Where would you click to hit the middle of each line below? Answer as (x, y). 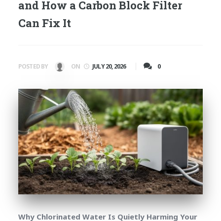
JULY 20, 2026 (109, 66)
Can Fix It (44, 23)
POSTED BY (34, 66)
